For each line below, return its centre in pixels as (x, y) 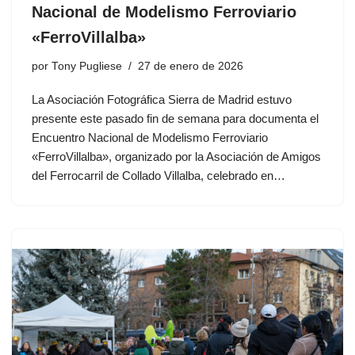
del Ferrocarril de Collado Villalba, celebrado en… (160, 175)
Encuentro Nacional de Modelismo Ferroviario (150, 137)
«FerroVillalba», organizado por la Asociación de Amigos (176, 156)
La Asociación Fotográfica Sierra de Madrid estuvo (162, 99)
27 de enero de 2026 (191, 66)
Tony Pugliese (87, 66)
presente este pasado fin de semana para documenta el (175, 118)
